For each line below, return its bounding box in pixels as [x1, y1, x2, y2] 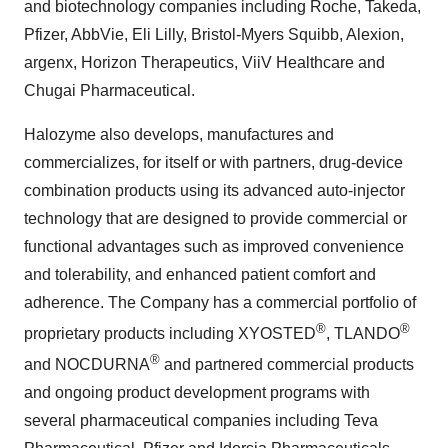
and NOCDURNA [24, 356, 150, 374]
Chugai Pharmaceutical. [24, 81, 195, 99]
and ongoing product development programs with [24, 384, 370, 402]
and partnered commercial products [160, 356, 414, 374]
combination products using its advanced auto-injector [24, 181, 405, 199]
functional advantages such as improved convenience [24, 237, 404, 255]
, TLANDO [326, 324, 400, 342]
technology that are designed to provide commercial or [24, 209, 407, 227]
